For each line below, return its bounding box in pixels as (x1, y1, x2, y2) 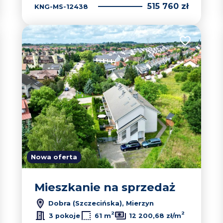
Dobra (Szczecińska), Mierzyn (46, 199, 154, 207)
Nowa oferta (31, 153, 77, 161)
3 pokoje (49, 212, 80, 220)
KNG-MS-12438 (34, 2, 88, 10)
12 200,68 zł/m (129, 212, 181, 220)
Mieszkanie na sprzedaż (34, 180, 175, 194)
